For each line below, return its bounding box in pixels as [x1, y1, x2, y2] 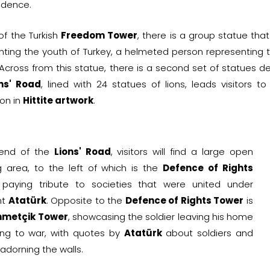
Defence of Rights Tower [125, 193, 244, 207]
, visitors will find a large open [110, 145, 254, 158]
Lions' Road [54, 145, 111, 158]
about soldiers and [162, 226, 254, 239]
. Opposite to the [46, 193, 125, 207]
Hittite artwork [23, 93, 93, 107]
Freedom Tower [60, 28, 138, 42]
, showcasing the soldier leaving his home [67, 210, 253, 223]
